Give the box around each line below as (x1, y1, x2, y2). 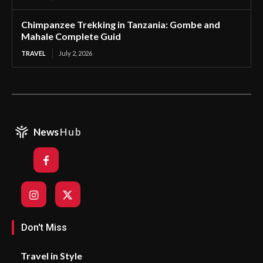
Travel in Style (21, 250, 82, 262)
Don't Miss (21, 222, 67, 234)
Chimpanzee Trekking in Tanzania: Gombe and (21, 18, 220, 30)
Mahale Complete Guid (21, 30, 121, 42)
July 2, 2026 (59, 49, 92, 57)
